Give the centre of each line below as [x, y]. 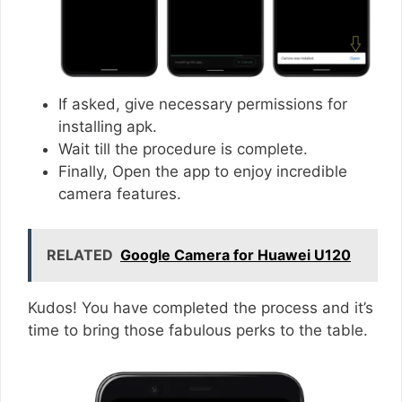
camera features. [122, 194]
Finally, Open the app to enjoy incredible [203, 172]
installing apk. [108, 127]
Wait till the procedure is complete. [185, 149]
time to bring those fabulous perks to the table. [200, 330]
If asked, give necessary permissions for [203, 105]
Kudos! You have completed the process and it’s [201, 307]
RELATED [80, 254]
